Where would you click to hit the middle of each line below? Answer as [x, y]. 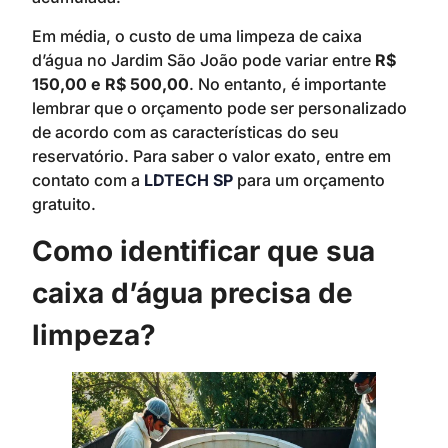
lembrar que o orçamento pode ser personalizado [219, 107]
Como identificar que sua [203, 250]
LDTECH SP [188, 179]
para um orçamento [309, 179]
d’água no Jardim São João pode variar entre [203, 59]
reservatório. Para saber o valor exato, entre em [211, 155]
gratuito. [64, 203]
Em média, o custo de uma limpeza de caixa [197, 35]
